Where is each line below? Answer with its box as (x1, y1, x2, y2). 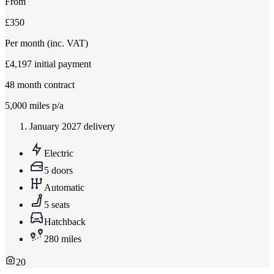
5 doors (44, 165, 73, 176)
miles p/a (27, 100, 64, 111)
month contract (15, 80, 75, 91)
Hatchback (44, 217, 86, 228)
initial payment (34, 59, 91, 70)
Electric (44, 148, 73, 159)
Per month (5, 38, 47, 49)
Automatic (44, 182, 84, 193)
